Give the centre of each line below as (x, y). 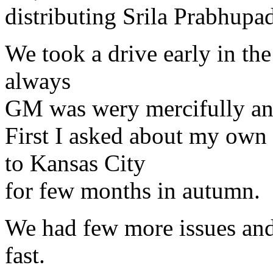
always (38, 81)
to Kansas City (75, 163)
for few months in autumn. (133, 190)
